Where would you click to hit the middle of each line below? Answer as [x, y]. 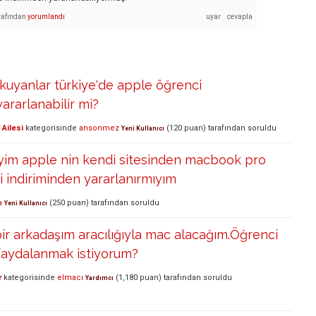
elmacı [70, 278]
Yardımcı [99, 278]
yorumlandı [46, 16]
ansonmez [99, 128]
